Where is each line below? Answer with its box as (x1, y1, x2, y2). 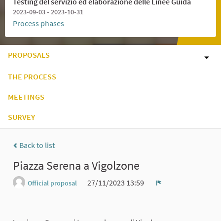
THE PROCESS (8, 72, 56, 82)
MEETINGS (8, 92, 44, 102)
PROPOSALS (8, 50, 50, 60)
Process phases (13, 18, 64, 29)
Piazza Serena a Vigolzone (13, 157, 140, 173)
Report (158, 185, 182, 195)
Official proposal (28, 178, 77, 187)
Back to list (18, 140, 55, 150)
